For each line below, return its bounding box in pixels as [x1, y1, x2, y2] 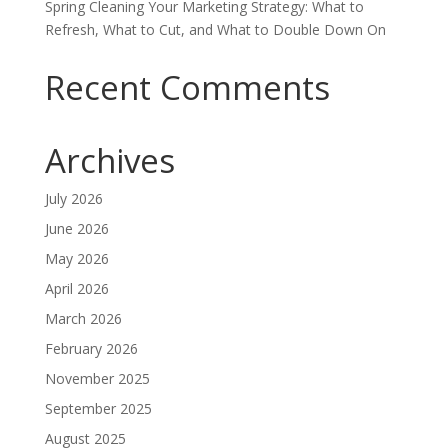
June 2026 [44, 219, 109, 238]
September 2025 [44, 399, 152, 418]
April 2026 [44, 279, 109, 298]
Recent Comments [44, 65, 330, 110]
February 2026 [44, 339, 138, 358]
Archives [44, 138, 175, 183]
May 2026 [44, 249, 109, 268]
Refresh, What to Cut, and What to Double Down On [44, 20, 386, 39]
